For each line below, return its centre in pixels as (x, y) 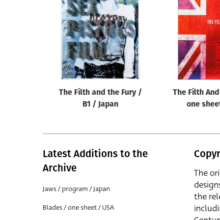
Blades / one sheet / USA (78, 207)
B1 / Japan (100, 105)
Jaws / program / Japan (76, 189)
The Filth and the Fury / (100, 93)
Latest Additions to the (95, 154)
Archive (60, 168)
